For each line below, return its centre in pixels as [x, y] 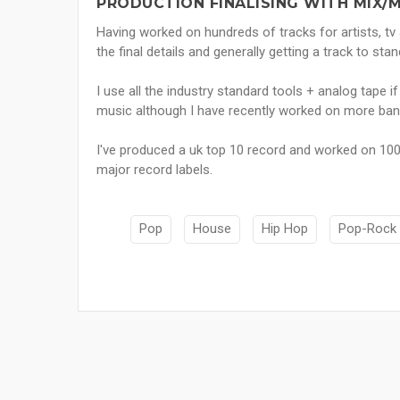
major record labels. [154, 170]
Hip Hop [285, 229]
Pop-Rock [367, 229]
